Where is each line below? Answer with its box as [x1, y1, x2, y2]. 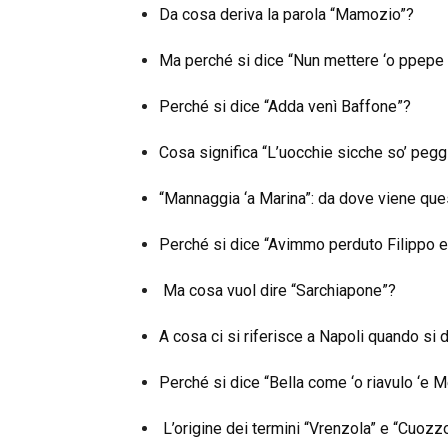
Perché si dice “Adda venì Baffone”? [159, 97, 411, 117]
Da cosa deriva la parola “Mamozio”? [159, 5, 414, 25]
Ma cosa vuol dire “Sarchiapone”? [163, 281, 396, 301]
